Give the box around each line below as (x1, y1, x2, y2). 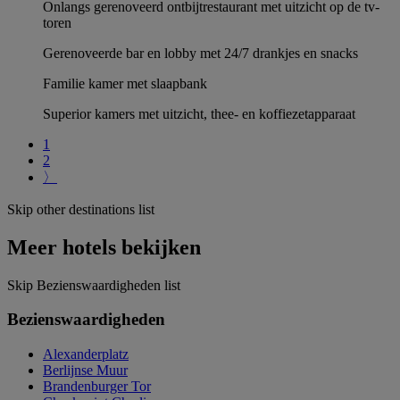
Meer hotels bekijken (7, 235, 201, 259)
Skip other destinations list (7, 201, 154, 217)
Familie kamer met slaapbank (43, 75, 207, 91)
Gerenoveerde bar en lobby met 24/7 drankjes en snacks (43, 45, 358, 61)
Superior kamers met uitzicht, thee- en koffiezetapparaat (43, 105, 355, 121)
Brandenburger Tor (43, 378, 151, 394)
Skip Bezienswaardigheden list (7, 277, 180, 293)
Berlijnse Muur (43, 362, 128, 378)
